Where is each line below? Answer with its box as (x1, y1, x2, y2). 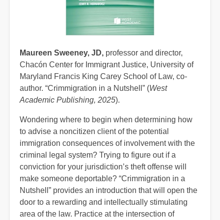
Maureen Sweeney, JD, (20, 48, 106, 57)
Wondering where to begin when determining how (20, 115, 192, 124)
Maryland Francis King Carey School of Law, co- (20, 72, 187, 81)
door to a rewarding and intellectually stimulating (20, 197, 188, 206)
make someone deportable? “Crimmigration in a (20, 174, 185, 183)
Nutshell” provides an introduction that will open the (20, 186, 197, 194)
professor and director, (106, 48, 183, 57)
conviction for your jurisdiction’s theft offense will (20, 162, 187, 171)
